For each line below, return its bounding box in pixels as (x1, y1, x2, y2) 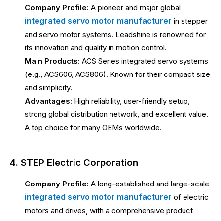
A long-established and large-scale (89, 179, 209, 189)
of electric (172, 192, 209, 202)
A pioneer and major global (89, 3, 181, 13)
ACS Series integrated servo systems (80, 56, 208, 66)
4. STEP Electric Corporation (10, 156, 138, 168)
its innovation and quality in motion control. (25, 43, 167, 53)
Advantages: (25, 96, 72, 106)
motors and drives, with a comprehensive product (25, 206, 193, 216)
